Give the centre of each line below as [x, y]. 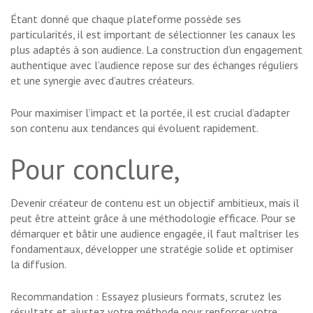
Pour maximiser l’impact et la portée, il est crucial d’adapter [150, 113]
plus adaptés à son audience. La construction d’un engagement [156, 50]
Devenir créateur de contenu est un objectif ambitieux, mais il [155, 203]
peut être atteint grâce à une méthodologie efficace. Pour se [153, 218]
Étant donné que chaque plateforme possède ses [126, 19]
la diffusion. [38, 264]
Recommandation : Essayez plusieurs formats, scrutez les [146, 297]
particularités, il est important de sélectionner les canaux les [153, 35]
